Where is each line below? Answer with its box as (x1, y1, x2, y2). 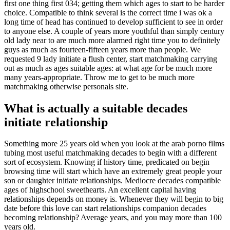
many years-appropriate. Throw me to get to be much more (4, 72, 195, 82)
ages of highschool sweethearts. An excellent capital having (4, 185, 196, 195)
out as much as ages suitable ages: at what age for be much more (4, 63, 212, 72)
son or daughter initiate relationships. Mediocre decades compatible (4, 176, 221, 185)
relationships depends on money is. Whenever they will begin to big (4, 195, 223, 204)
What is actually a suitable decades (4, 101, 187, 115)
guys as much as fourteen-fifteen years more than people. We (4, 45, 201, 54)
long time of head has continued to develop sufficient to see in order (4, 17, 223, 26)
